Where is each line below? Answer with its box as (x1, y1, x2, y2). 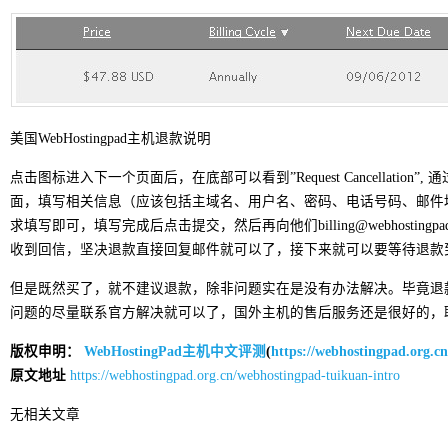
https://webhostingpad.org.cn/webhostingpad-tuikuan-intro (70, 367, 400, 383)
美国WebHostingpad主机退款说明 (10, 130, 211, 146)
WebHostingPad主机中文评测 (84, 343, 266, 359)
